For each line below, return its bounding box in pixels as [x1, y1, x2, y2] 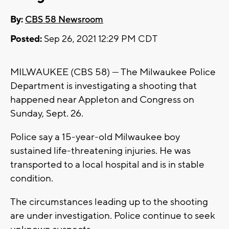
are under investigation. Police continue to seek [10, 210, 215, 222]
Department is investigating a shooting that [10, 80, 197, 93]
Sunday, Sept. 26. [10, 107, 83, 120]
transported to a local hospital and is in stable [10, 158, 204, 171]
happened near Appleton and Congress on [10, 94, 194, 106]
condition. [10, 172, 53, 185]
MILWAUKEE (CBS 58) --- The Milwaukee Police [10, 66, 216, 79]
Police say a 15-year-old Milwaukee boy [10, 131, 180, 144]
